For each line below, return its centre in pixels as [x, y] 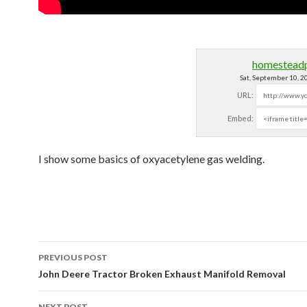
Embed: [241, 118]
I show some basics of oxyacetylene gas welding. [151, 159]
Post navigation [102, 278]
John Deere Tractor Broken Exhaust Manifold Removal [162, 274]
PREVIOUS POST [73, 257]
